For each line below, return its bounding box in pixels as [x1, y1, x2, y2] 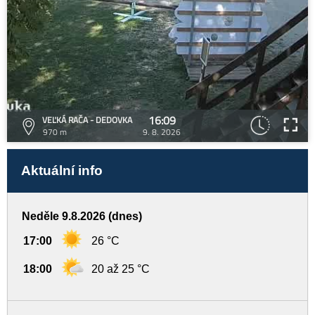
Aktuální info [21, 163, 103, 178]
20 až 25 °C [91, 263, 150, 275]
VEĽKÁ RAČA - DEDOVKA [42, 113, 132, 127]
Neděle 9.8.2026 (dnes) [22, 210, 142, 222]
